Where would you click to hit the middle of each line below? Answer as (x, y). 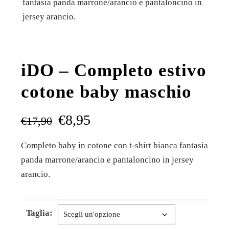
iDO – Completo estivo (113, 70)
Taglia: (39, 213)
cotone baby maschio (106, 92)
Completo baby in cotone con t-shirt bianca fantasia (114, 145)
